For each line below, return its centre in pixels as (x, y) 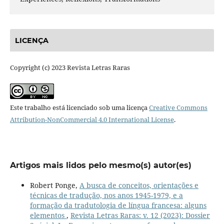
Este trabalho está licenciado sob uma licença (79, 107)
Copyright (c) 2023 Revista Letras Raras (70, 67)
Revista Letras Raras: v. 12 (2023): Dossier (140, 215)
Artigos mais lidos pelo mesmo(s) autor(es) (100, 165)
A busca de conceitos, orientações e (139, 185)
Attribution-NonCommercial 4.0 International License (92, 119)
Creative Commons (178, 107)
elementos (48, 215)
